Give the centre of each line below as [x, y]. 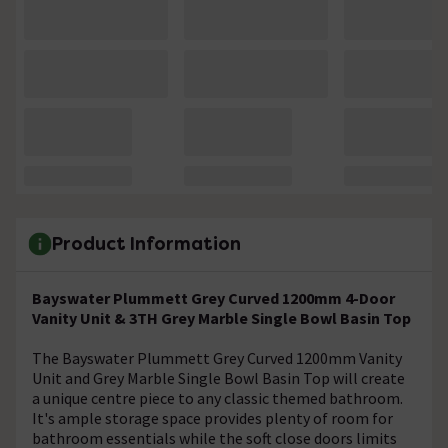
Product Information [146, 244]
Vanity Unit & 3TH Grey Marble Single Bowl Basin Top [221, 317]
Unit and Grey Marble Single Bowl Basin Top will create [218, 377]
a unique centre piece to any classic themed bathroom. [217, 397]
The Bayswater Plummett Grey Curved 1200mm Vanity [217, 357]
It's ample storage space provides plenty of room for [212, 417]
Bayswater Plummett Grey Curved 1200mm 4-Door [213, 297]
